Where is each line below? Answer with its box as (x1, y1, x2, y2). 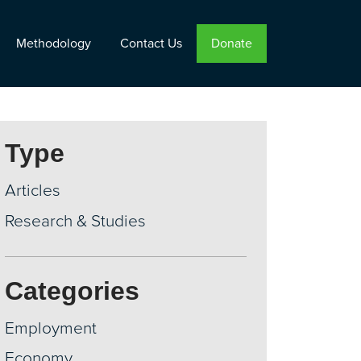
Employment (5, 317, 98, 338)
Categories (5, 276, 140, 305)
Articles (5, 180, 61, 201)
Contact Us (120, 35, 182, 52)
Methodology (16, 35, 91, 52)
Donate (211, 35, 252, 52)
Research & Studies (5, 210, 147, 231)
